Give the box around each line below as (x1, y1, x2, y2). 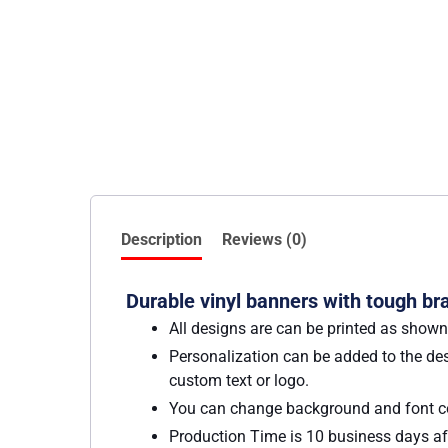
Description (121, 229, 202, 249)
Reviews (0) (222, 229, 307, 249)
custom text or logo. (169, 370, 309, 390)
